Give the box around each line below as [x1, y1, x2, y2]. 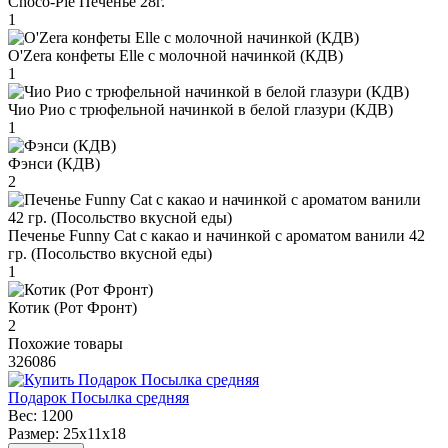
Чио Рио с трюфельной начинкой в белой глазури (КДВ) [8, 100, 393, 118]
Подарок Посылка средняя [8, 388, 189, 406]
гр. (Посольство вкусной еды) [8, 244, 212, 262]
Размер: [8, 424, 59, 442]
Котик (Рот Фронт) [8, 298, 137, 316]
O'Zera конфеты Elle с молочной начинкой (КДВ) [8, 46, 343, 64]
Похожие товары [8, 334, 123, 352]
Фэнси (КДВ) [8, 154, 100, 172]
